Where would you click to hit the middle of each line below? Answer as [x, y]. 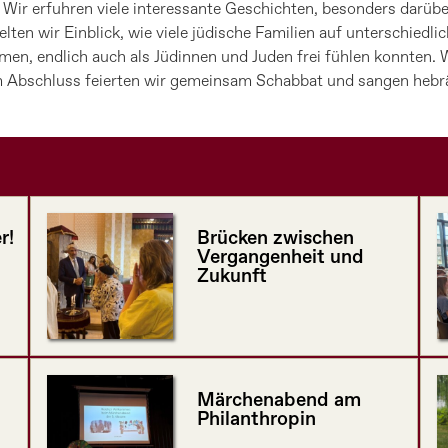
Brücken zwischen [275, 239]
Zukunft [231, 277]
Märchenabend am [278, 401]
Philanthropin [256, 420]
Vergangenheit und [280, 258]
